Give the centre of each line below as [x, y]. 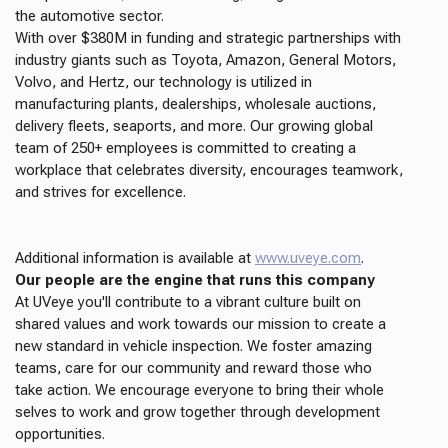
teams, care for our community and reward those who [193, 368]
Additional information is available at [135, 258]
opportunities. [60, 434]
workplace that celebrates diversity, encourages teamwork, [209, 170]
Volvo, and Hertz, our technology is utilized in [163, 82]
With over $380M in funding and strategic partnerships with [208, 38]
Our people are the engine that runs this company [195, 280]
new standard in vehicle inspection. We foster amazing [193, 346]
